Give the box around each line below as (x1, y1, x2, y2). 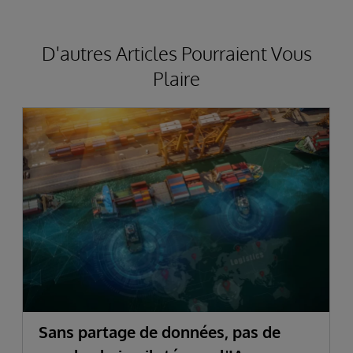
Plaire (153, 65, 200, 91)
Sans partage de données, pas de (39, 321, 281, 343)
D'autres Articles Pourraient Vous (41, 40, 312, 65)
